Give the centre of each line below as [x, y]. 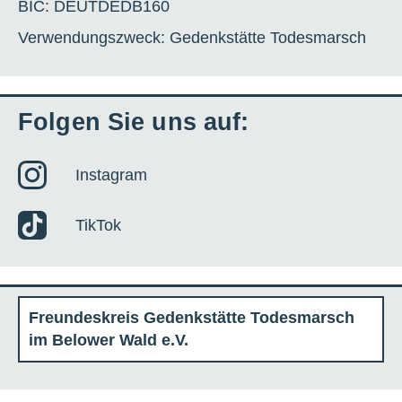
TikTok [98, 226]
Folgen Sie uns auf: [134, 122]
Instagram [111, 175]
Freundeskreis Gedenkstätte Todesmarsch [192, 318]
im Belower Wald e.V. [109, 341]
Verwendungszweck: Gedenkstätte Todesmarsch [192, 38]
